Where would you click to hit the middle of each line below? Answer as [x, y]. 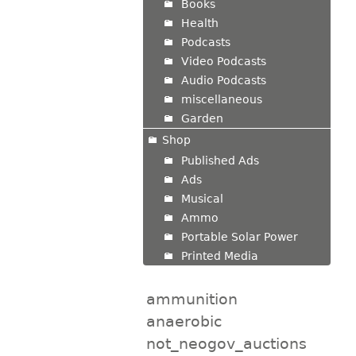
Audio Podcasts [223, 80]
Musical [202, 198]
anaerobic [184, 321]
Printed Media [219, 255]
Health [199, 23]
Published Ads [220, 160]
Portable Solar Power [239, 236]
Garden [202, 118]
